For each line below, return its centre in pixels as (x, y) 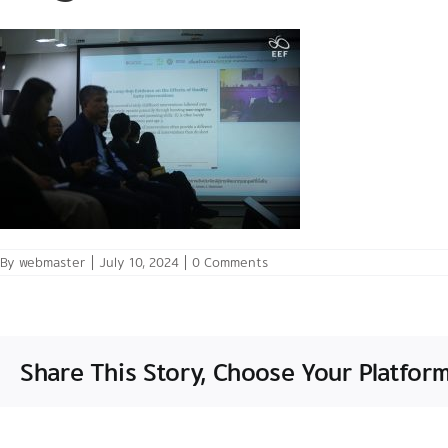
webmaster (52, 262)
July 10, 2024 (139, 262)
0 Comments (230, 262)
